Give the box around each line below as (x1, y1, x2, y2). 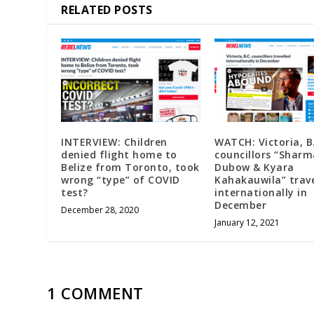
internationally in (214, 186, 307, 200)
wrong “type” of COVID (61, 173, 180, 187)
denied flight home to (61, 148, 177, 162)
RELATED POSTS (61, 1, 153, 18)
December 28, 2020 (61, 204, 139, 217)
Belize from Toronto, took (61, 161, 200, 175)
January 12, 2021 (214, 217, 280, 229)
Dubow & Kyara (214, 161, 294, 175)
